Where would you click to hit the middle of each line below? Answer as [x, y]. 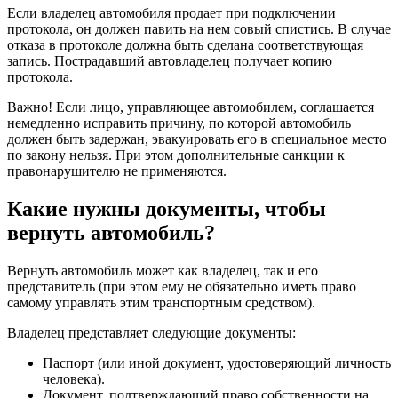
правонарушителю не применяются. [117, 171]
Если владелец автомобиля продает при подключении [171, 13]
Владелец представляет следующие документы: [151, 332]
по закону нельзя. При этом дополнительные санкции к [176, 155]
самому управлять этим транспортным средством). [161, 302]
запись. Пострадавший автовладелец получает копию [170, 61]
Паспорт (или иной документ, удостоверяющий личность [217, 362]
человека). [74, 378]
